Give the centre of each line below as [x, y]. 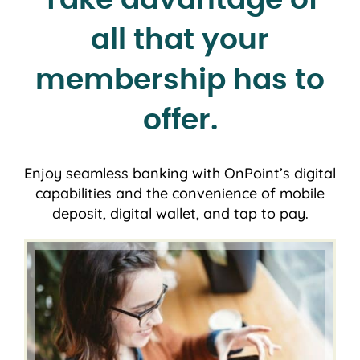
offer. [180, 120]
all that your [180, 40]
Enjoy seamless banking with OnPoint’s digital [180, 173]
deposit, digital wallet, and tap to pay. [180, 213]
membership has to [180, 80]
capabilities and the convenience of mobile [180, 193]
